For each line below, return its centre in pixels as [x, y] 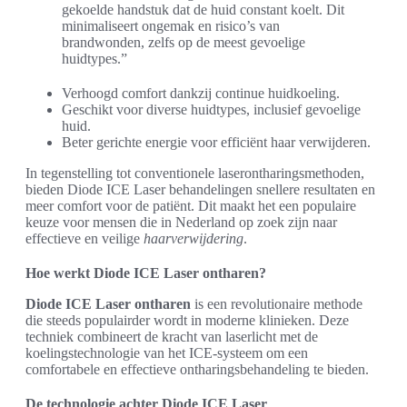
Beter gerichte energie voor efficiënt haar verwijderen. [216, 143]
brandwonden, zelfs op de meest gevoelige [184, 43]
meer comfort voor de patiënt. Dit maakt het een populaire [191, 206]
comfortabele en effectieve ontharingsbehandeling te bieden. [197, 370]
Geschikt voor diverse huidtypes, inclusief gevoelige [211, 110]
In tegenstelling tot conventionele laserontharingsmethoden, [195, 174]
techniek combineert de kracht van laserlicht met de [172, 337]
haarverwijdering [194, 239]
